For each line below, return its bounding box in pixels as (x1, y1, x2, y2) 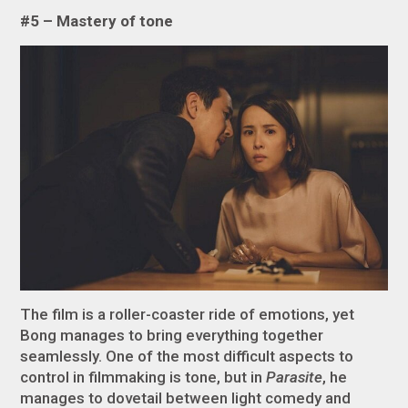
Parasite (266, 367, 323, 386)
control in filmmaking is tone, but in (20, 367, 267, 386)
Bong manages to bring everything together (20, 325, 324, 344)
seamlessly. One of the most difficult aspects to (20, 346, 354, 365)
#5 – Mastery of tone (20, 11, 174, 30)
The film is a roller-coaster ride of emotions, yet (20, 304, 355, 323)
